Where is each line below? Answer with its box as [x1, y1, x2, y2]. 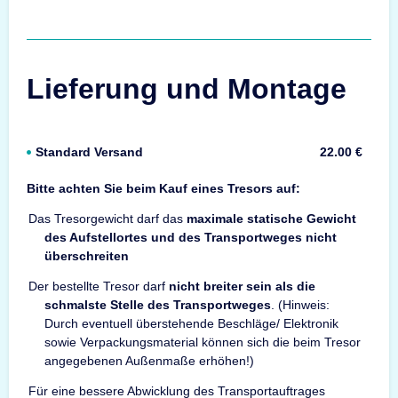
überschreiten [44, 248, 129, 263]
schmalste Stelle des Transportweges [44, 297, 271, 312]
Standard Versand [36, 144, 143, 159]
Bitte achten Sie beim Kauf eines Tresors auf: [27, 180, 300, 195]
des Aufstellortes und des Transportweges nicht [44, 229, 337, 244]
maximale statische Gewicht [187, 211, 356, 226]
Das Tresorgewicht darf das [28, 211, 187, 226]
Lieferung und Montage [27, 72, 346, 105]
